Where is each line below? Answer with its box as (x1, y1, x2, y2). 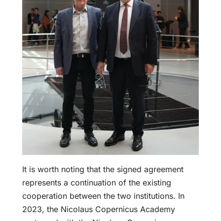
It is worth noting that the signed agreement (22, 164, 184, 174)
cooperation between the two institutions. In (22, 190, 184, 201)
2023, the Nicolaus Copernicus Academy (22, 204, 175, 214)
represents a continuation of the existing (22, 177, 171, 187)
